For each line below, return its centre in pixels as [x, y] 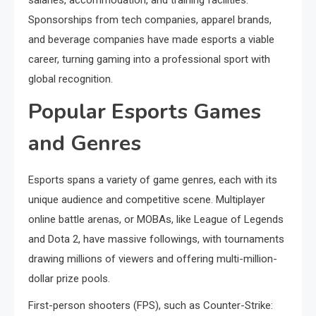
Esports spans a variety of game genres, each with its [153, 180]
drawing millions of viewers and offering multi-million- [153, 259]
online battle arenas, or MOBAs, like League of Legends [156, 219]
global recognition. [71, 79]
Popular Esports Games [145, 112]
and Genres [85, 144]
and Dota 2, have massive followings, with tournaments [156, 239]
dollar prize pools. [69, 279]
